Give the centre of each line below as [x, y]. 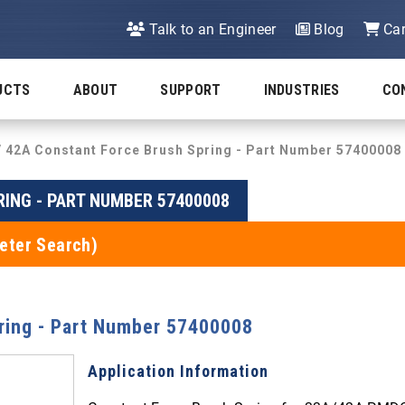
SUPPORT [191, 89]
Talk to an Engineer [211, 29]
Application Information [178, 371]
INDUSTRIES [301, 89]
